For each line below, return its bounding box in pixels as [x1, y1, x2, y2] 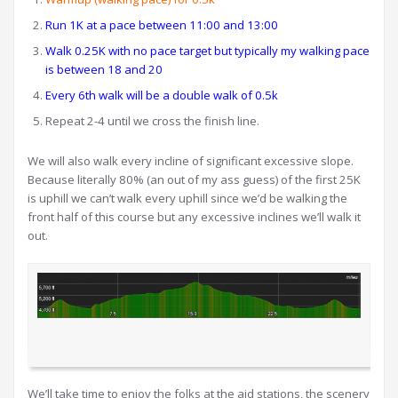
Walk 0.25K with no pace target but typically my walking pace [45, 43, 370, 59]
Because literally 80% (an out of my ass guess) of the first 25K [28, 171, 361, 187]
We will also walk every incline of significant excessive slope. [28, 153, 356, 169]
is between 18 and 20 [45, 61, 163, 77]
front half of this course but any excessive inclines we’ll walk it [28, 209, 361, 225]
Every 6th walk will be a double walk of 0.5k [45, 87, 278, 103]
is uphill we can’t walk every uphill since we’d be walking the [28, 190, 347, 206]
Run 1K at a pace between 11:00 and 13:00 [45, 17, 278, 33]
